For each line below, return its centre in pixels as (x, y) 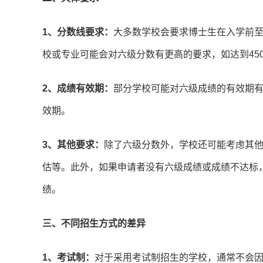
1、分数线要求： (78, 32)
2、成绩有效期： (78, 89)
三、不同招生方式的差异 (94, 224)
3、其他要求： (73, 145)
